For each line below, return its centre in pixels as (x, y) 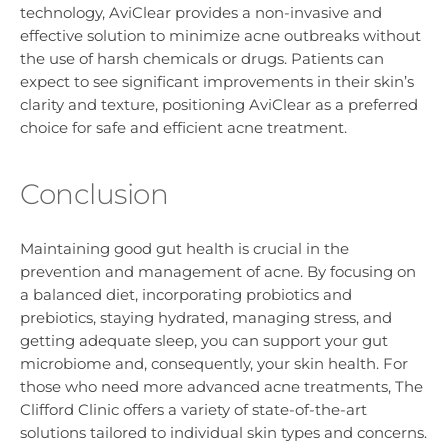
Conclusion (94, 193)
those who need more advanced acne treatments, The (221, 387)
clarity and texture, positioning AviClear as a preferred (219, 104)
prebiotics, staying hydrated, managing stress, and (206, 318)
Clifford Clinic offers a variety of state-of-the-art (193, 410)
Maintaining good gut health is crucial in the (184, 249)
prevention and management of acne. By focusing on (218, 272)
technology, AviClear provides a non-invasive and (201, 12)
